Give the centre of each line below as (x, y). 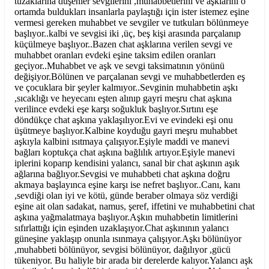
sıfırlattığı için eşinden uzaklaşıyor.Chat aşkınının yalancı (122, 228)
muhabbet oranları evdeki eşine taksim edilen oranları (115, 55)
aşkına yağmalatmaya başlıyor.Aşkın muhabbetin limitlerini (126, 217)
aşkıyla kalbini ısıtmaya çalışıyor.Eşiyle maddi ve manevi (122, 142)
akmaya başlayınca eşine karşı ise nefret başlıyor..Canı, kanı (127, 185)
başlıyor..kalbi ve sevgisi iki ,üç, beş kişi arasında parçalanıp (128, 34)
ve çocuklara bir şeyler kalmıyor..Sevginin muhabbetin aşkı (126, 88)
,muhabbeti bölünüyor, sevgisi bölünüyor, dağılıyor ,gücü (122, 250)
